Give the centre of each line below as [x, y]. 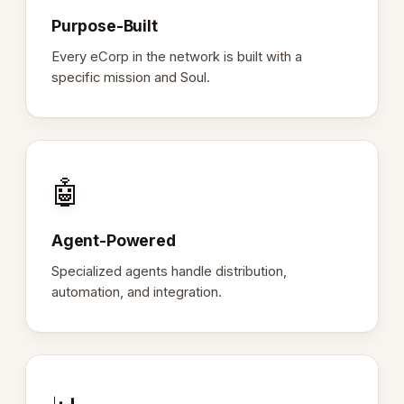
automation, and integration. [137, 292]
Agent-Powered [114, 240]
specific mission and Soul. [131, 77]
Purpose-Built [105, 25]
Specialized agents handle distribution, [169, 271]
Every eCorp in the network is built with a [177, 56]
